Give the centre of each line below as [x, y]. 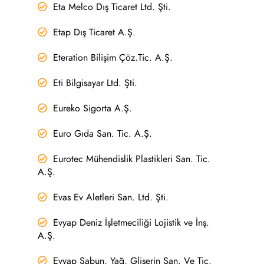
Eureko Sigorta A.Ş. [93, 108]
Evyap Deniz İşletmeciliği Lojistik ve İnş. [131, 223]
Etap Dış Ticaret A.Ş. [95, 32]
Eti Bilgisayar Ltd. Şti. [95, 83]
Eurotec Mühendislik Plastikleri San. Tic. [132, 159]
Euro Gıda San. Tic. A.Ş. [103, 134]
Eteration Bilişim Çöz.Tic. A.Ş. [113, 58]
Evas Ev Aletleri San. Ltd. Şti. [111, 197]
